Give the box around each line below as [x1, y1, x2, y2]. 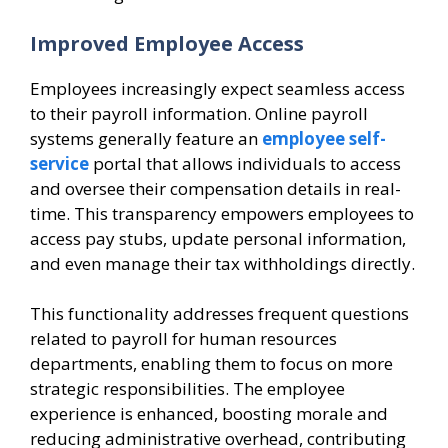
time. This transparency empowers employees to [30, 201, 414, 225]
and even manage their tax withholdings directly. [30, 251, 415, 275]
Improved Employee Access [30, 29, 304, 57]
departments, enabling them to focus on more [30, 352, 393, 376]
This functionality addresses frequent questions [30, 302, 409, 326]
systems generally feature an [30, 126, 262, 150]
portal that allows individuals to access [89, 151, 401, 175]
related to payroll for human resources [30, 327, 337, 351]
